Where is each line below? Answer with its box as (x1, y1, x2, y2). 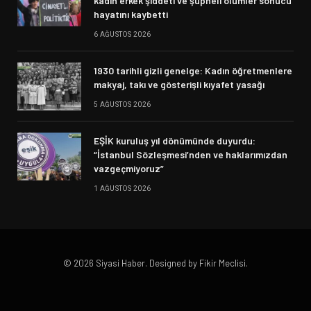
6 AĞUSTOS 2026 (94, 31, 151, 39)
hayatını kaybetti (94, 8, 168, 21)
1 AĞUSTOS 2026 (94, 185, 151, 193)
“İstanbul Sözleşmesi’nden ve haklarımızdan (94, 149, 287, 161)
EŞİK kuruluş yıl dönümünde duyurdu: (94, 135, 255, 147)
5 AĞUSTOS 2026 (94, 101, 151, 109)
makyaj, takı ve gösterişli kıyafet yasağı (94, 78, 264, 91)
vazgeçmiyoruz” (94, 162, 164, 175)
